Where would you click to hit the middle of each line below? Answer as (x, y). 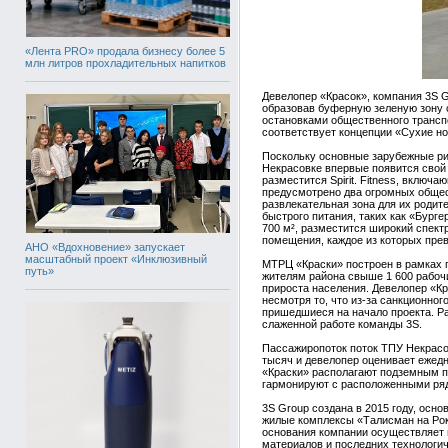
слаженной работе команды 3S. (342, 324)
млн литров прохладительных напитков (125, 63)
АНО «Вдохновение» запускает (105, 246)
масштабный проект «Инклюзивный (116, 258)
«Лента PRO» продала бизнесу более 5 (125, 51)
